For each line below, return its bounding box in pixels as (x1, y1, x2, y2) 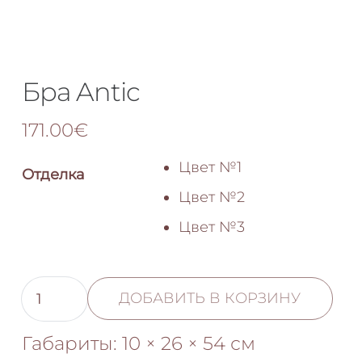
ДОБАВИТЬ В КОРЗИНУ (119, 289, 301, 308)
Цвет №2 (178, 187, 245, 206)
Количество (20, 278, 108, 297)
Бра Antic (21, 75, 141, 107)
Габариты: (21, 330, 122, 355)
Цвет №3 (178, 217, 245, 236)
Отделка (21, 165, 85, 183)
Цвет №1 (178, 158, 242, 176)
